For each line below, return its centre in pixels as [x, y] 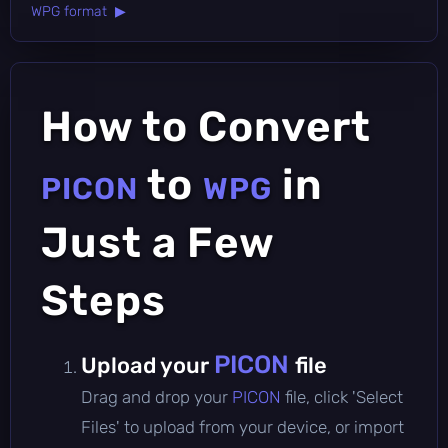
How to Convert [206, 126]
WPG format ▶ [78, 11]
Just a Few [157, 242]
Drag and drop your [156, 396]
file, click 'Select [344, 396]
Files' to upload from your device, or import [242, 426]
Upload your [147, 365]
